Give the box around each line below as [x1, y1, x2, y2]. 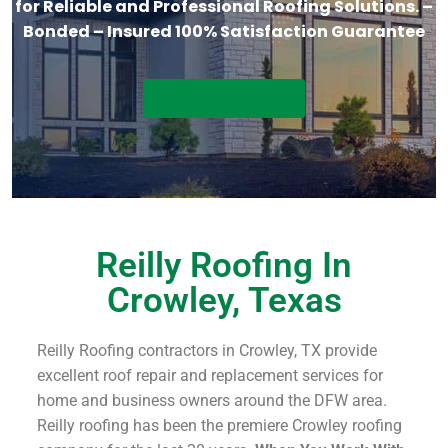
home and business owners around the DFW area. [37, 390, 387, 410]
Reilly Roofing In [96, 244, 352, 286]
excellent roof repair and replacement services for [37, 365, 383, 385]
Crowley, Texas [106, 279, 342, 321]
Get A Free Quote [167, 88, 281, 107]
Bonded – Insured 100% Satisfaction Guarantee [23, 19, 425, 43]
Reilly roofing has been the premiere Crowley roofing [37, 415, 402, 435]
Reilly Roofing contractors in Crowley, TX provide [37, 340, 377, 360]
